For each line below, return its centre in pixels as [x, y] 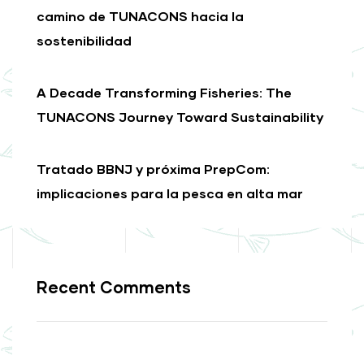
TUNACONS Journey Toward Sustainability [180, 116]
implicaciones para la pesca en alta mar [170, 193]
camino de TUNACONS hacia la [140, 15]
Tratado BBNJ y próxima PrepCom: [153, 168]
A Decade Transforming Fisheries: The [164, 92]
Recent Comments [114, 286]
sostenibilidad [84, 40]
